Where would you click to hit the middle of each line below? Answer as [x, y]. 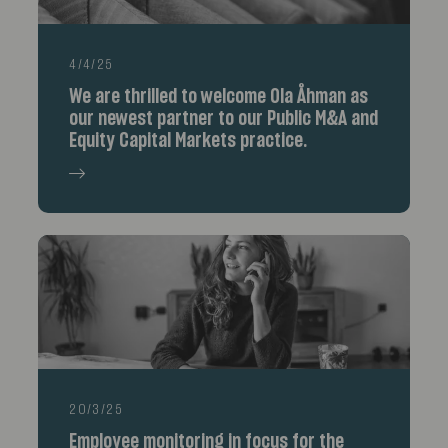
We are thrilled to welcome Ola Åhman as [219, 97]
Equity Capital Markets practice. [188, 141]
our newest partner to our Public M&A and [224, 119]
